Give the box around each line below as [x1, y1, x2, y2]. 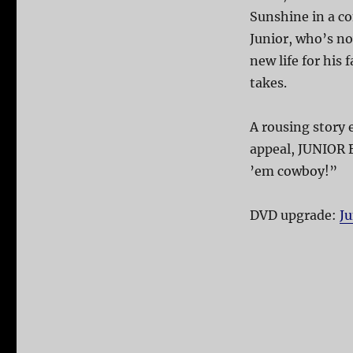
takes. [249, 75, 287, 91]
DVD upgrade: [249, 207, 340, 224]
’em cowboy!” [249, 163, 337, 180]
